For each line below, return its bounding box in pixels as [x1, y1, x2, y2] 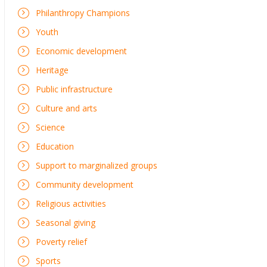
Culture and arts [36, 102, 97, 114]
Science [36, 121, 65, 133]
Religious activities [36, 197, 106, 209]
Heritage [36, 64, 69, 76]
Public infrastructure [36, 83, 113, 95]
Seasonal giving [36, 216, 95, 228]
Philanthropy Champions [36, 7, 130, 18]
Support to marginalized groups [36, 159, 157, 171]
